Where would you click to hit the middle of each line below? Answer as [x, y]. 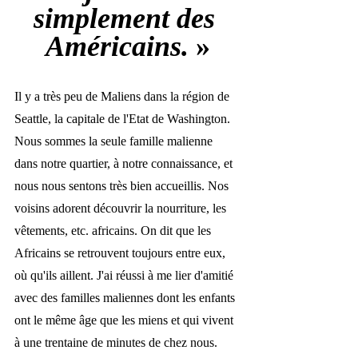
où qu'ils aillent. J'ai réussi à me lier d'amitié [125, 275]
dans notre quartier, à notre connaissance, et [125, 163]
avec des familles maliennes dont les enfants [126, 297]
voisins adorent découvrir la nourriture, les [122, 208]
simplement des [128, 18]
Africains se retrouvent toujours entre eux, [121, 253]
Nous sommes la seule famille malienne [115, 141]
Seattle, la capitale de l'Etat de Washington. [124, 118]
